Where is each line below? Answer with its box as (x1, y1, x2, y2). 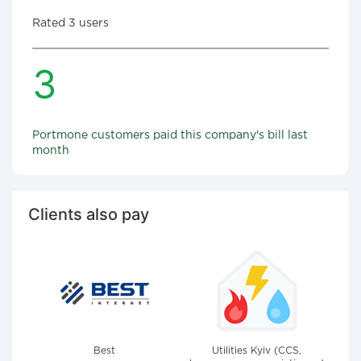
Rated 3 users (32, 19, 109, 28)
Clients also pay (28, 205, 149, 224)
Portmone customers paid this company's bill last (32, 131, 308, 140)
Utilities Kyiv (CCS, (212, 346, 301, 355)
